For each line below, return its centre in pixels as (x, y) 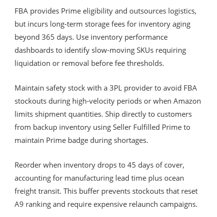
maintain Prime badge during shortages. (81, 140)
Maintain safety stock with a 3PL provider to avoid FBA (106, 87)
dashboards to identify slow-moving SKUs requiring (100, 50)
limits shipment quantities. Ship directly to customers (103, 114)
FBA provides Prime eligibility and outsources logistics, (106, 10)
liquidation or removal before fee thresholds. (89, 63)
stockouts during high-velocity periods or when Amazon (108, 101)
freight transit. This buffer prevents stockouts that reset (106, 191)
